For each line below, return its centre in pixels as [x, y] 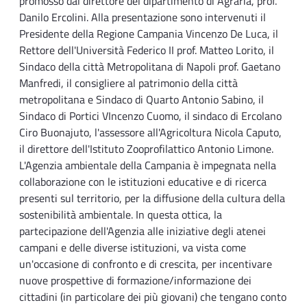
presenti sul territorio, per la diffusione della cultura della [152, 198]
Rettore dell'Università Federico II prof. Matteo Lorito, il [147, 50]
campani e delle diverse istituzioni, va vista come [133, 248]
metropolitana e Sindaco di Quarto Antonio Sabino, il [142, 100]
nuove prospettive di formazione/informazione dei [135, 281]
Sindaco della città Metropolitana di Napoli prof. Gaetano [150, 67]
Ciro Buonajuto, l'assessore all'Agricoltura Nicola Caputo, [150, 133]
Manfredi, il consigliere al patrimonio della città [128, 83]
